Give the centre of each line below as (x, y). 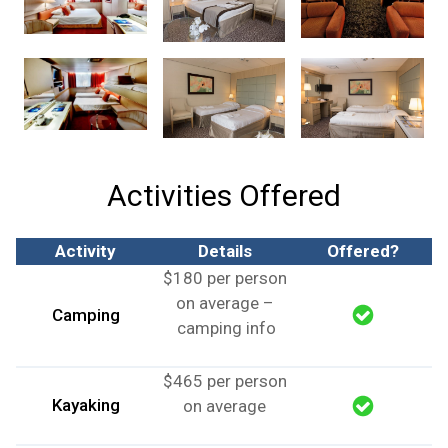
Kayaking (85, 404)
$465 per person (224, 380)
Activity (85, 250)
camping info (224, 327)
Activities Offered (224, 195)
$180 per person (224, 277)
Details (224, 250)
